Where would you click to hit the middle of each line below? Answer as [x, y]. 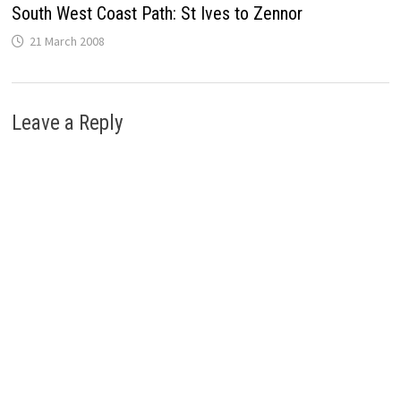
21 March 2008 [67, 42]
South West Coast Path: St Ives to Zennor [157, 14]
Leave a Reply [67, 124]
